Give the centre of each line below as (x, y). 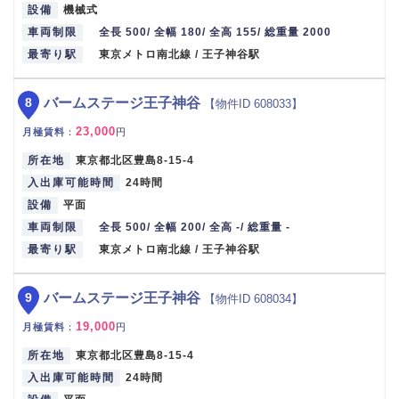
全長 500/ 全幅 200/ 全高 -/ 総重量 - (195, 228)
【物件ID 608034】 (253, 299)
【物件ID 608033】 (253, 104)
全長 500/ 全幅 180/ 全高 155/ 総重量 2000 (216, 32)
